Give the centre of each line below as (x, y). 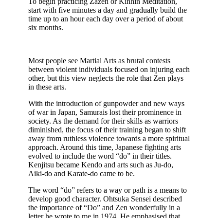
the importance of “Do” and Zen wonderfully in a (104, 208)
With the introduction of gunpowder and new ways (106, 104)
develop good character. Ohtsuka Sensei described (105, 199)
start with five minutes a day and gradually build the (108, 10)
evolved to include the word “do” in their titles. (100, 156)
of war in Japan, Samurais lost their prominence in (105, 112)
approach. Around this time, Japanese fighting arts (105, 147)
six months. (46, 28)
